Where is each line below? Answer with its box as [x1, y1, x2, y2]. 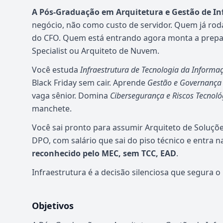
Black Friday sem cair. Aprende [32, 77, 147, 88]
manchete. [32, 103, 72, 114]
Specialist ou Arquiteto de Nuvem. [32, 45, 159, 56]
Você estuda [32, 64, 80, 75]
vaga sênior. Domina [32, 90, 110, 101]
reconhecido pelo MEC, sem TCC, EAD [32, 148, 176, 159]
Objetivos [32, 200, 74, 212]
